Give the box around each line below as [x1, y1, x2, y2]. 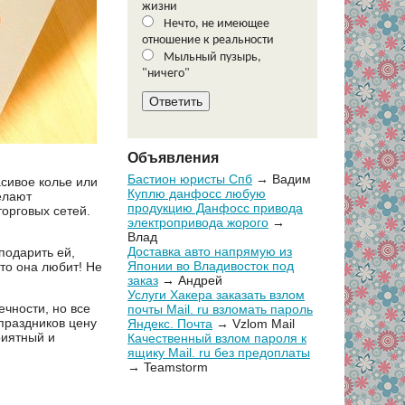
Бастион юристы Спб [127, 172, 252, 187]
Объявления [127, 150, 219, 166]
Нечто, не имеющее [161, 17, 269, 31]
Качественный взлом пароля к [127, 331, 306, 346]
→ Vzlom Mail [212, 316, 295, 332]
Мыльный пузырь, [161, 51, 261, 64]
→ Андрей [158, 273, 222, 288]
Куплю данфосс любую [127, 186, 266, 202]
